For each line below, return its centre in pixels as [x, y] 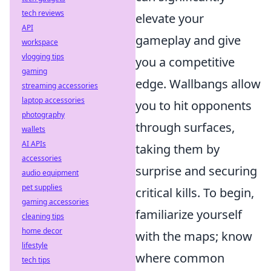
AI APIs [34, 144]
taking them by [178, 149]
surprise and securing [196, 171]
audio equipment [50, 173]
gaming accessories [55, 202]
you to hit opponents [194, 106]
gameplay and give [188, 40]
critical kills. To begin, [195, 193]
